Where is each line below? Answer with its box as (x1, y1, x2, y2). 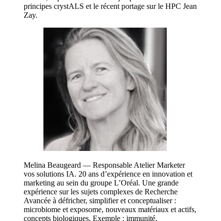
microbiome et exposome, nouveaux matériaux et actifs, (24, 205, 196, 214)
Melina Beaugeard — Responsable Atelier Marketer (24, 161, 185, 170)
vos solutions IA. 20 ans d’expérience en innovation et (24, 170, 192, 179)
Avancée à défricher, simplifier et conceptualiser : (24, 196, 176, 205)
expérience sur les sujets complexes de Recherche (24, 187, 178, 196)
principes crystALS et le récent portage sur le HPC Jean (24, 2, 197, 11)
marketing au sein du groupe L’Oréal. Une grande (24, 179, 179, 187)
